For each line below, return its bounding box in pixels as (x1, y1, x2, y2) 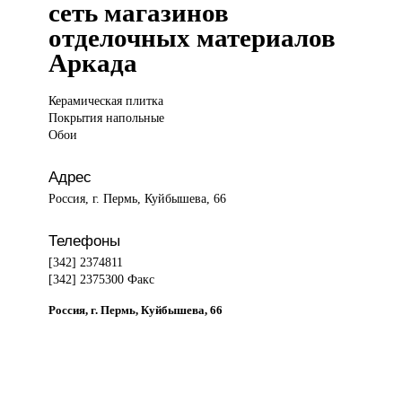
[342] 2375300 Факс (48, 272, 155, 287)
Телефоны (48, 232, 121, 250)
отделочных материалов (48, 23, 336, 53)
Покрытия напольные (48, 110, 165, 126)
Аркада (48, 48, 138, 78)
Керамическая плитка (48, 93, 164, 109)
